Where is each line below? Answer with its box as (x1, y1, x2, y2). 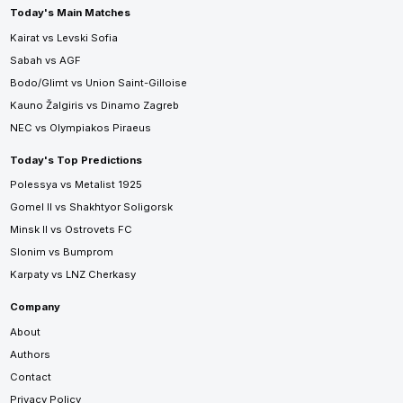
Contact (9, 370, 51, 383)
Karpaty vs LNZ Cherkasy (9, 268, 136, 282)
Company (9, 300, 60, 314)
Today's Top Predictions (9, 153, 142, 166)
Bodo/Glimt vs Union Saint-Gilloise (9, 76, 187, 89)
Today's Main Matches (9, 5, 130, 19)
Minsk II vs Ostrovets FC (9, 223, 132, 237)
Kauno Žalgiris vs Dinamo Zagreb (9, 98, 179, 112)
